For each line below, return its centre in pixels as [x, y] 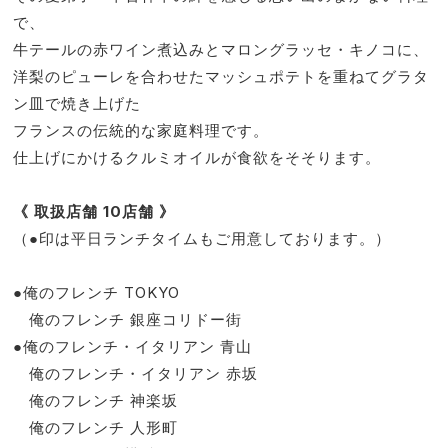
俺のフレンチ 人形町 [96, 428]
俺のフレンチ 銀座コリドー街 [128, 320]
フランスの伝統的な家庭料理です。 [141, 131]
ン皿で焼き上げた [77, 104]
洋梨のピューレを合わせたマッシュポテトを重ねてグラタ [221, 77]
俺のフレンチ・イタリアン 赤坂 [136, 374]
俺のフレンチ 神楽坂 [96, 401]
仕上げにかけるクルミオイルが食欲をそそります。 [197, 158]
